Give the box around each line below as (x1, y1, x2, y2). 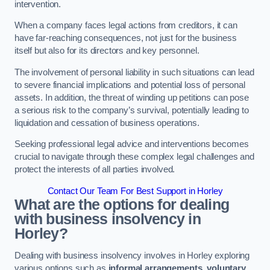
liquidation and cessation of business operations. (14, 118, 199, 128)
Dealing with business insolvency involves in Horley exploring (14, 251, 250, 261)
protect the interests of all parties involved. (14, 165, 175, 175)
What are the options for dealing (14, 196, 230, 213)
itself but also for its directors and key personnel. (14, 46, 199, 56)
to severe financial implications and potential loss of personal (14, 80, 245, 90)
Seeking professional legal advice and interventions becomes (14, 139, 249, 149)
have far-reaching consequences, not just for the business (14, 33, 237, 43)
